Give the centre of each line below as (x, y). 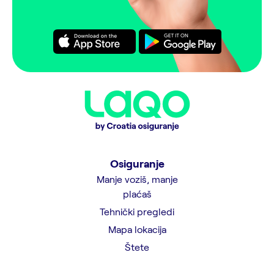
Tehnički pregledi (137, 211)
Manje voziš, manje (137, 179)
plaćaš (137, 193)
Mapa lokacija (137, 229)
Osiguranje (137, 163)
